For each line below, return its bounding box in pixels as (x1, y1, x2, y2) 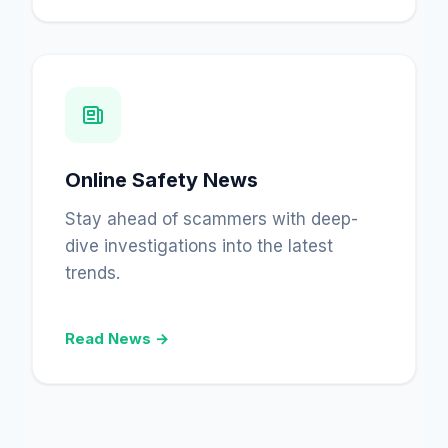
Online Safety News (65, 167, 258, 192)
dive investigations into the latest (65, 235, 333, 256)
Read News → (65, 328, 169, 348)
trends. (65, 262, 120, 283)
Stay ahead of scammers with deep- (65, 208, 358, 229)
